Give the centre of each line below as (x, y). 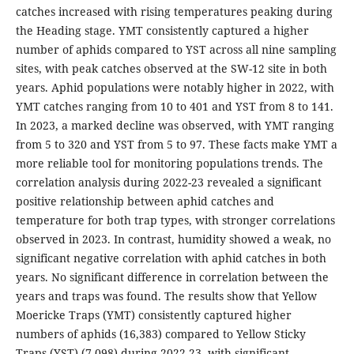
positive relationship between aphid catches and (145, 201)
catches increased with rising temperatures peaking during (174, 12)
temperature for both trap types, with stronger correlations (175, 220)
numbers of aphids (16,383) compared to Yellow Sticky (160, 334)
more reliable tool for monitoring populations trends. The (169, 164)
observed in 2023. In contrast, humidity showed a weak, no (173, 239)
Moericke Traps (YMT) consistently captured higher (153, 315)
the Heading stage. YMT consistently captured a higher (162, 31)
